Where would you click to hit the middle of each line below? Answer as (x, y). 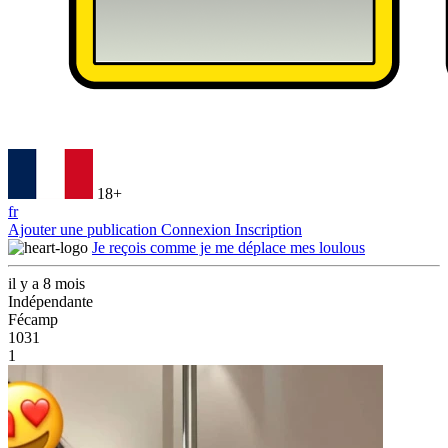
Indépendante (50, 301)
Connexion (198, 229)
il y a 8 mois (46, 283)
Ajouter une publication (84, 229)
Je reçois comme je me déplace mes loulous (228, 247)
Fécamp (33, 319)
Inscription (268, 229)
